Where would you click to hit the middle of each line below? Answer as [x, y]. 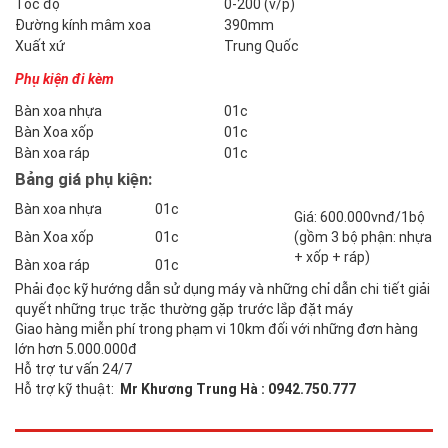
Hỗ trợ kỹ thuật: [66, 389]
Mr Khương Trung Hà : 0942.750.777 [236, 389]
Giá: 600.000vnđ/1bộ [359, 217]
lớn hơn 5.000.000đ [76, 349]
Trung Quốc [261, 46]
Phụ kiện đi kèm [64, 79]
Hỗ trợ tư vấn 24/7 [73, 369]
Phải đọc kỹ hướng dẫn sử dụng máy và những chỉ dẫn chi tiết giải [222, 289]
